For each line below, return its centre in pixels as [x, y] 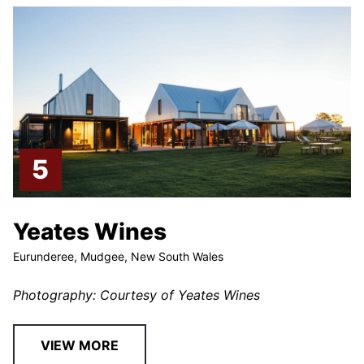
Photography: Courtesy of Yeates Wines [137, 295]
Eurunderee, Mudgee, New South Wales [119, 256]
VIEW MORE [80, 345]
